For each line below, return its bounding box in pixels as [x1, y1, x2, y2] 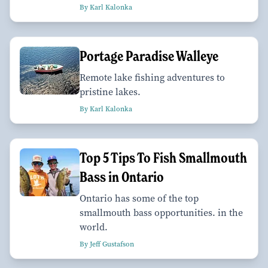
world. [80, 220, 108, 233]
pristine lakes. [80, 85, 141, 98]
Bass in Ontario [80, 167, 164, 185]
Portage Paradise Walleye [80, 47, 218, 65]
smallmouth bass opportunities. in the [80, 206, 243, 219]
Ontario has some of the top [80, 191, 199, 205]
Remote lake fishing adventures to [80, 71, 225, 84]
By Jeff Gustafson [80, 239, 134, 249]
